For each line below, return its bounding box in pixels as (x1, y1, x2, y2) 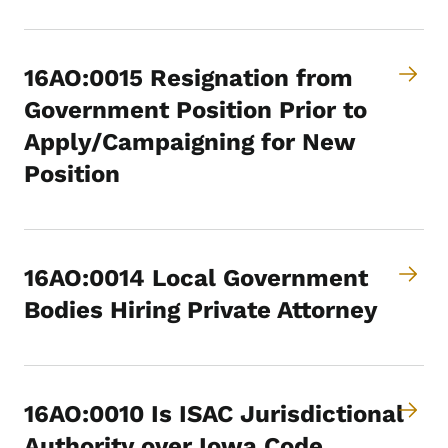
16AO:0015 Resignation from (24, 64, 353, 93)
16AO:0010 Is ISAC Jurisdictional (24, 400, 404, 429)
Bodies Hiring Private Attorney (24, 296, 378, 325)
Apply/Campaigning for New (24, 128, 355, 157)
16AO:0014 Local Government (24, 264, 368, 293)
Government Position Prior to (24, 96, 367, 125)
